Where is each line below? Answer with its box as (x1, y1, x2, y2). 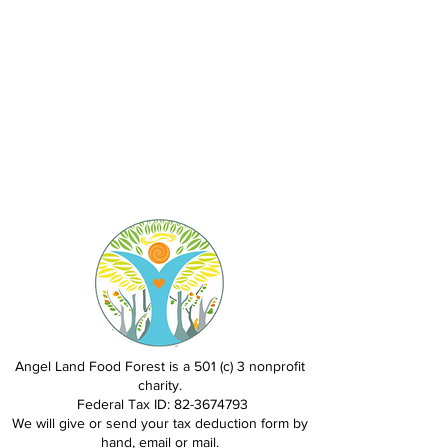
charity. (138, 377, 182, 393)
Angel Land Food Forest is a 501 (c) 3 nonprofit (15, 358, 305, 374)
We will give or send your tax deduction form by (12, 415, 308, 431)
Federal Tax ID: (72, 396, 174, 412)
